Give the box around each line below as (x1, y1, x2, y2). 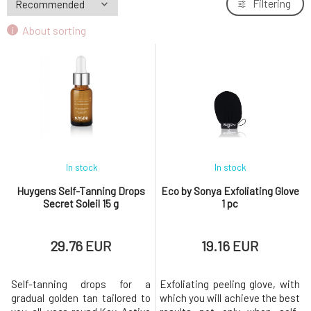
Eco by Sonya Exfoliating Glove (160, 185, 299, 197)
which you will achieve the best (160, 292, 300, 304)
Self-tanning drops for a (11, 278, 151, 290)
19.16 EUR (201, 237, 258, 254)
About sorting (22, 23, 86, 37)
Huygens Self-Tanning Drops (17, 185, 145, 197)
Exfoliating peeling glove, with (160, 278, 300, 290)
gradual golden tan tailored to (11, 292, 151, 304)
